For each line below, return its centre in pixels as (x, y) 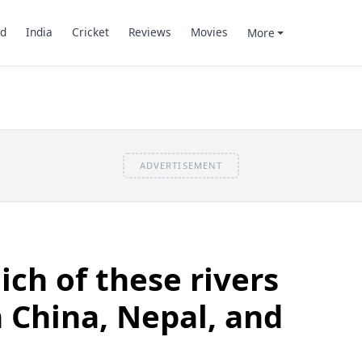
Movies (209, 32)
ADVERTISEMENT (181, 165)
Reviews (149, 32)
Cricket (90, 32)
